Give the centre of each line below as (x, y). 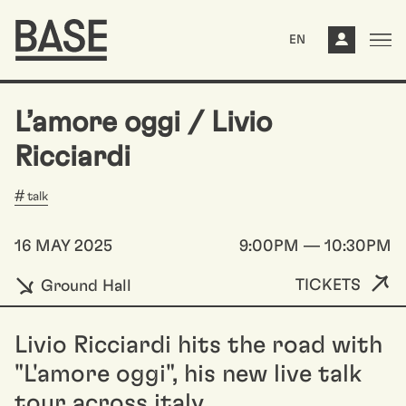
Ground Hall (84, 286)
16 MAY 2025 (63, 246)
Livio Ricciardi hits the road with (198, 345)
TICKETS (328, 285)
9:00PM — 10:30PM (315, 246)
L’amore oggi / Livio (143, 122)
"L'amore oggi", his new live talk (188, 374)
